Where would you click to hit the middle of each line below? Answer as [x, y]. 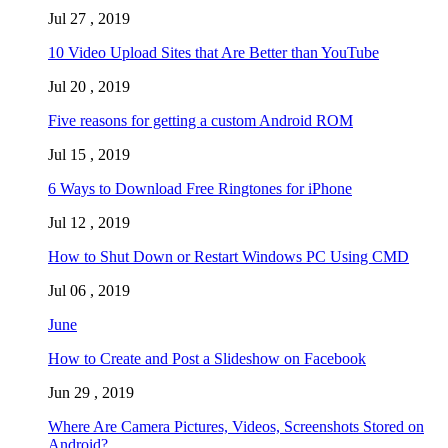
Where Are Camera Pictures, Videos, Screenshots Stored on [236, 426]
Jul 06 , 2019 [89, 290]
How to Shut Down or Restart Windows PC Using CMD [228, 256]
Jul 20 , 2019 [89, 86]
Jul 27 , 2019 [89, 18]
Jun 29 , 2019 [91, 392]
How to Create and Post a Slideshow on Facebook [207, 358]
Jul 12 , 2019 [89, 222]
